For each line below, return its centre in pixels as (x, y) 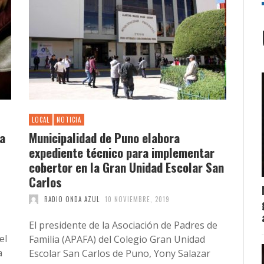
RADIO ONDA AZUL (72, 199)
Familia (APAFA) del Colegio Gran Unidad (117, 239)
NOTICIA (69, 119)
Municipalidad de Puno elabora (104, 137)
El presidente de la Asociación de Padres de (123, 225)
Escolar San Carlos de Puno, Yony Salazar (120, 253)
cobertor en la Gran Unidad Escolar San (126, 167)
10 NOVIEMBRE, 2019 (137, 199)
